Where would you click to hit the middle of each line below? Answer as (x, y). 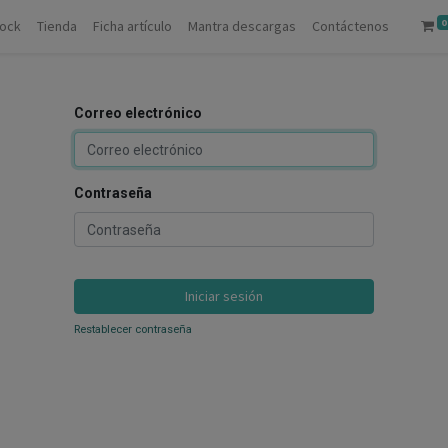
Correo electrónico (138, 113)
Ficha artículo (133, 26)
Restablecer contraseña (133, 329)
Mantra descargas (242, 26)
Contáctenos (351, 26)
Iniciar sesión (224, 296)
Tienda (57, 26)
